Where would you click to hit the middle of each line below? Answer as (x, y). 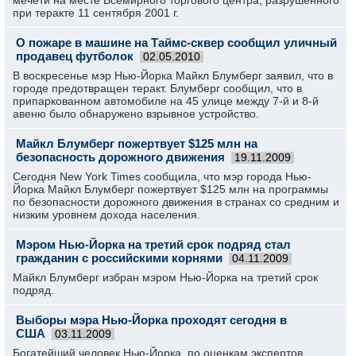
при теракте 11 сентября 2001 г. (96, 13)
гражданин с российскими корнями (119, 258)
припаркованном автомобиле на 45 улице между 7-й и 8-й (166, 101)
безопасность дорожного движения (120, 157)
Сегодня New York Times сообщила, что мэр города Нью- (162, 176)
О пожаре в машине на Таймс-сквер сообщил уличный (176, 43)
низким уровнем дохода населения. (106, 215)
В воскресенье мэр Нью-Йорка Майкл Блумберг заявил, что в (173, 75)
